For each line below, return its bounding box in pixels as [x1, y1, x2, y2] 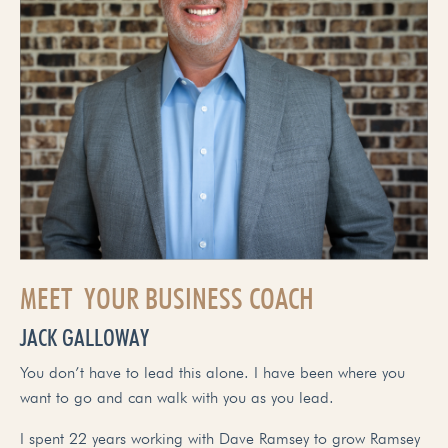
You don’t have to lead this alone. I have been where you [20, 362, 405, 382]
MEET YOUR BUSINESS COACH [20, 279, 314, 316]
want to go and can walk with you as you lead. [20, 387, 334, 407]
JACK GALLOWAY [20, 322, 149, 352]
